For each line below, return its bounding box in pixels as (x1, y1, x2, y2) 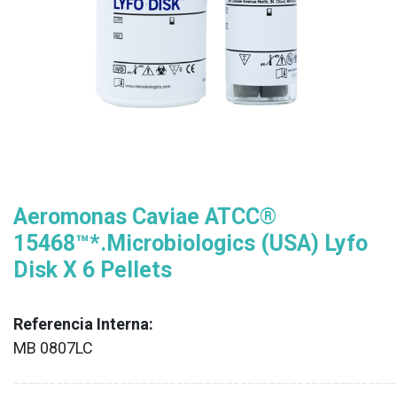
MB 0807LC (13, 339, 93, 357)
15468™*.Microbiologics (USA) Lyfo (13, 230, 368, 256)
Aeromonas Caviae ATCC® (13, 204, 276, 230)
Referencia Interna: (13, 315, 153, 333)
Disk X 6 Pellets (13, 257, 172, 283)
